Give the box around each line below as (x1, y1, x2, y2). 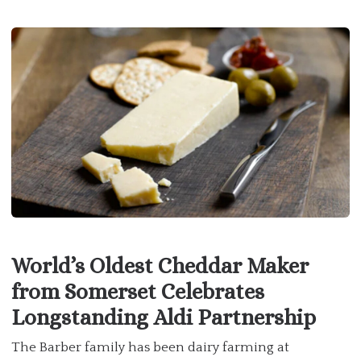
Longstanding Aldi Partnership (11, 305, 316, 330)
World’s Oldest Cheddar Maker (11, 253, 309, 278)
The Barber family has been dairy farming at (11, 340, 289, 355)
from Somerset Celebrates (11, 279, 264, 304)
